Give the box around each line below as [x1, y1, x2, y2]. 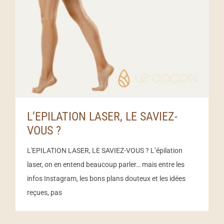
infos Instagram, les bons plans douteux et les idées [27, 174, 185, 182]
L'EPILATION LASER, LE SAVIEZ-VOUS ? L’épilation [27, 146, 182, 154]
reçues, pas [27, 188, 62, 196]
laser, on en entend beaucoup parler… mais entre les [27, 160, 184, 168]
